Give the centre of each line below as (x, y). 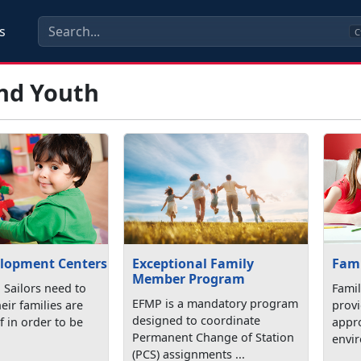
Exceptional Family (193, 263)
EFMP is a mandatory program (216, 303)
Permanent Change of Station (214, 337)
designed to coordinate (197, 320)
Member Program (189, 278)
